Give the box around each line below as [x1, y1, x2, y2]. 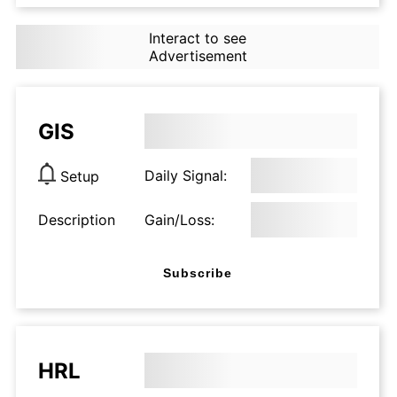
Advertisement [148, 47, 247, 65]
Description [38, 211, 115, 229]
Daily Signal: [144, 167, 227, 184]
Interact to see [148, 29, 246, 47]
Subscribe [163, 265, 232, 280]
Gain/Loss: [144, 211, 214, 229]
